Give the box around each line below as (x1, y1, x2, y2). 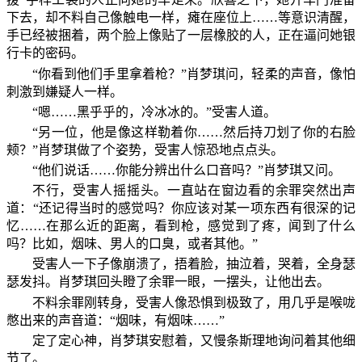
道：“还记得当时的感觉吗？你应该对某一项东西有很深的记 (6, 201, 356, 216)
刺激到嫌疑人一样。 (6, 84, 123, 99)
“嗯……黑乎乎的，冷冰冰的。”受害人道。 (32, 104, 276, 119)
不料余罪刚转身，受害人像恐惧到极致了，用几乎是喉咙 (32, 295, 356, 309)
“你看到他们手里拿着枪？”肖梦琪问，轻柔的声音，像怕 (32, 66, 356, 81)
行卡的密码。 (6, 46, 84, 61)
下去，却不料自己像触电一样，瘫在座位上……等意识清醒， (6, 11, 356, 25)
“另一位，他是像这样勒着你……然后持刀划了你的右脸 (32, 124, 356, 139)
